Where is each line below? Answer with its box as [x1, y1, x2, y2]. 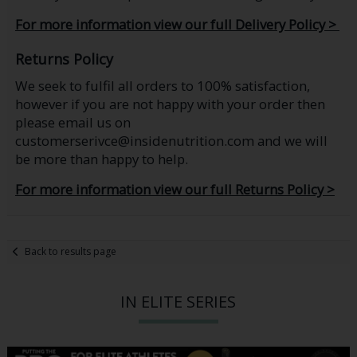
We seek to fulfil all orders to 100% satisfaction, [14, 76, 310, 95]
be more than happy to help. [14, 149, 188, 168]
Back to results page [25, 245, 117, 259]
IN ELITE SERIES [120, 291, 237, 313]
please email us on [14, 112, 131, 131]
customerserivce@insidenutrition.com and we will [14, 131, 328, 150]
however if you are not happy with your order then [14, 94, 325, 113]
